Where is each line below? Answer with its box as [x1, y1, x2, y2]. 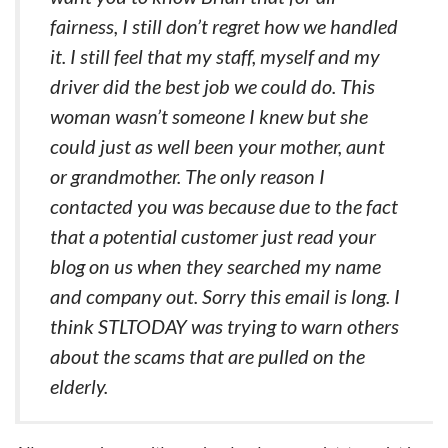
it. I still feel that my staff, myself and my [50, 44, 380, 68]
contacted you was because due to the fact [50, 194, 398, 218]
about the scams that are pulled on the [50, 344, 365, 368]
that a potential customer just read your [50, 224, 376, 248]
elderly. [50, 374, 108, 398]
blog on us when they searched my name [50, 254, 381, 278]
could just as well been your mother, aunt [50, 134, 385, 158]
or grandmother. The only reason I [50, 164, 325, 188]
